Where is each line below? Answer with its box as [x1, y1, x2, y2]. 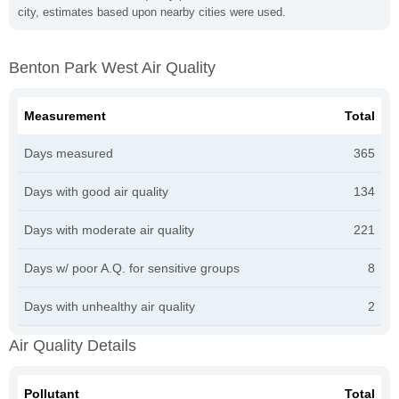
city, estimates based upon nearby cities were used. [18, 4, 286, 19]
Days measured [24, 145, 113, 160]
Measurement [24, 108, 106, 123]
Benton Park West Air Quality [9, 58, 216, 77]
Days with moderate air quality [24, 222, 194, 237]
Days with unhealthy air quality [24, 298, 195, 313]
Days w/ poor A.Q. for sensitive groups [24, 260, 240, 275]
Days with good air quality [24, 183, 168, 199]
